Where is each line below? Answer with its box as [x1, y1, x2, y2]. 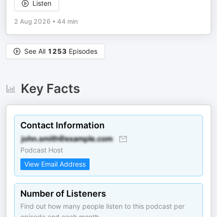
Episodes [67, 47, 97, 55]
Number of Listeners [20, 188, 106, 199]
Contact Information [20, 120, 105, 130]
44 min [57, 17, 78, 25]
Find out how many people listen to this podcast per [20, 202, 185, 210]
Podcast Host [20, 146, 63, 154]
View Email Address [24, 160, 86, 168]
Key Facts [20, 81, 80, 96]
